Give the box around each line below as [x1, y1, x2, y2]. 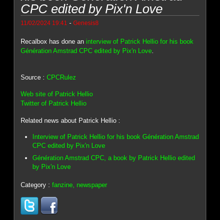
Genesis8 [73, 19, 99, 26]
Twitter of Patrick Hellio [21, 100, 87, 108]
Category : [21, 181, 53, 189]
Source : [21, 73, 47, 81]
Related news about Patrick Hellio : [21, 116, 121, 124]
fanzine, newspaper [52, 181, 108, 189]
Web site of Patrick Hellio [21, 90, 93, 98]
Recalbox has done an [21, 37, 86, 45]
